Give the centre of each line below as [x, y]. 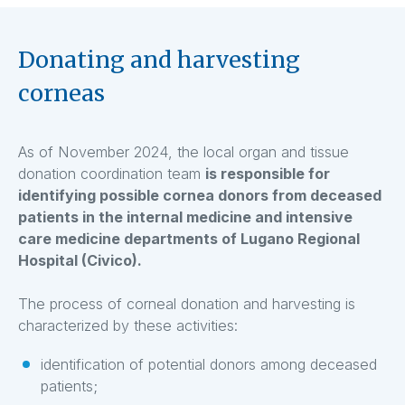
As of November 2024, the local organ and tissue [184, 152]
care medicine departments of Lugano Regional [189, 239]
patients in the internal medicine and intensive [185, 217]
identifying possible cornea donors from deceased [200, 196]
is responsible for [268, 174]
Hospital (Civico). [80, 261]
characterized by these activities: [128, 326]
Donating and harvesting [159, 60]
